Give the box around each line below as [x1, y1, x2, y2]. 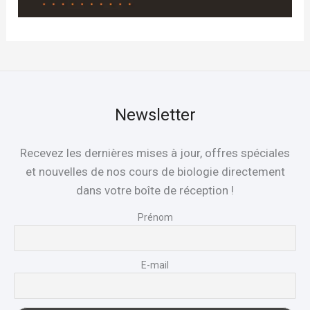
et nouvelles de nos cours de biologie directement [25, 164, 285, 179]
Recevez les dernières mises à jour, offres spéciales [20, 145, 290, 160]
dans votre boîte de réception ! [76, 183, 234, 197]
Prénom [137, 211, 173, 223]
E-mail [141, 259, 169, 271]
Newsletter [114, 104, 196, 125]
